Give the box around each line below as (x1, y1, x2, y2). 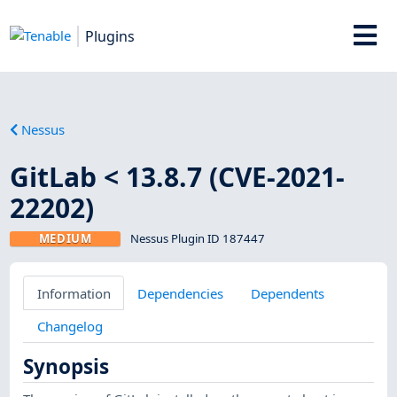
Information (36, 284, 111, 302)
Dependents (250, 284, 324, 302)
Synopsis (23, 353, 110, 381)
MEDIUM (38, 230, 92, 246)
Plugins (85, 26, 136, 46)
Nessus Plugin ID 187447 (129, 230, 265, 246)
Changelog (36, 316, 103, 335)
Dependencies (137, 284, 224, 302)
